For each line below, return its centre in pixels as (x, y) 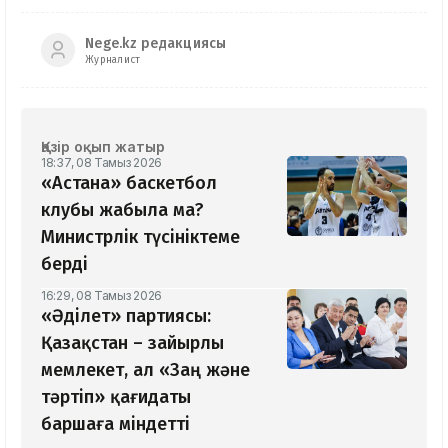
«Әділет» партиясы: (126, 316)
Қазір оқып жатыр (103, 147)
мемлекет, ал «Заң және (145, 370)
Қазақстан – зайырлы (132, 343)
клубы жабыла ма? (122, 210)
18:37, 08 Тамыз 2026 (101, 163)
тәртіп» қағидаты (116, 397)
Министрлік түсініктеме (140, 237)
